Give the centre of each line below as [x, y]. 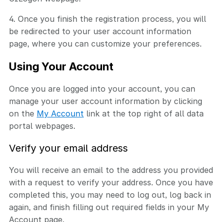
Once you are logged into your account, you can [102, 89]
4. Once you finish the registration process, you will [108, 19]
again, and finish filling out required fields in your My [109, 207]
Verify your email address [68, 148]
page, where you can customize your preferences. [105, 44]
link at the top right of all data [144, 113]
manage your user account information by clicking [106, 101]
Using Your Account [61, 66]
